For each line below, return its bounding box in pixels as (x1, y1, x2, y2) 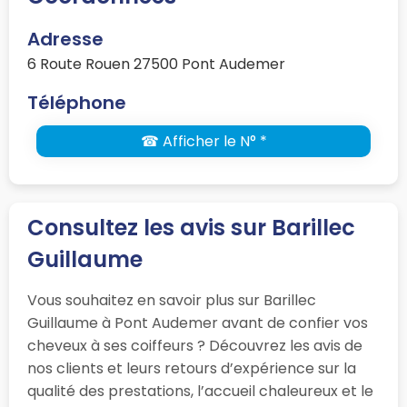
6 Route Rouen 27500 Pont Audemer (27, 53, 285, 74)
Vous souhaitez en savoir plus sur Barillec (27, 289, 316, 311)
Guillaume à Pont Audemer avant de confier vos (27, 312, 368, 333)
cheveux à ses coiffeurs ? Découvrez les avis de (27, 334, 362, 356)
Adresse (27, 25, 104, 52)
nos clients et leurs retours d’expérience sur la (27, 357, 356, 379)
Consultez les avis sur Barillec (27, 212, 355, 243)
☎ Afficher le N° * (140, 130, 267, 152)
